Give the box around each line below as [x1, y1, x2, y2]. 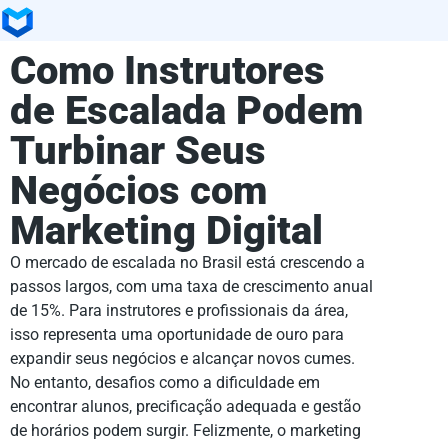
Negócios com [10, 166, 267, 214]
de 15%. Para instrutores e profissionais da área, [10, 300, 348, 320]
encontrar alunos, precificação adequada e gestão [10, 396, 361, 416]
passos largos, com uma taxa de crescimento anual [10, 276, 373, 296]
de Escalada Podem [10, 86, 363, 134]
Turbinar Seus [10, 126, 266, 174]
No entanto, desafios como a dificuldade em [10, 372, 320, 392]
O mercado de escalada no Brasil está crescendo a [10, 252, 365, 272]
